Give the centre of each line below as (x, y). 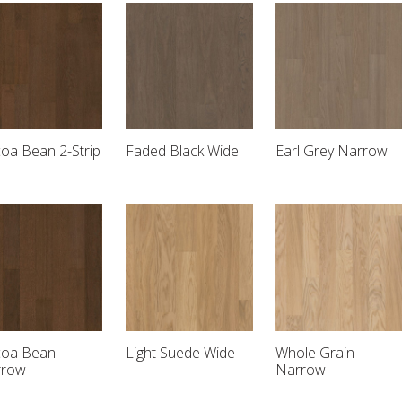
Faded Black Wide (183, 151)
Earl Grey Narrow (332, 151)
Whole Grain (315, 352)
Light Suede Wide (181, 352)
